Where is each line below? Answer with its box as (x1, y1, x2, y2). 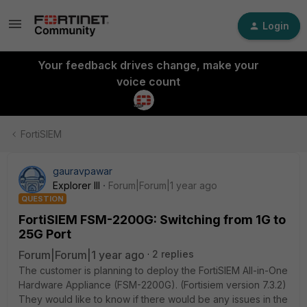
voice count (116, 75, 180, 88)
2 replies (152, 248, 194, 260)
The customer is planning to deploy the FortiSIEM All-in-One (19, 265, 288, 276)
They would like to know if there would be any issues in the (19, 293, 288, 305)
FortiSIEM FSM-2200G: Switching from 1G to (19, 212, 286, 227)
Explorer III (53, 180, 100, 191)
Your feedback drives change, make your (37, 58, 259, 72)
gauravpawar (53, 165, 112, 177)
